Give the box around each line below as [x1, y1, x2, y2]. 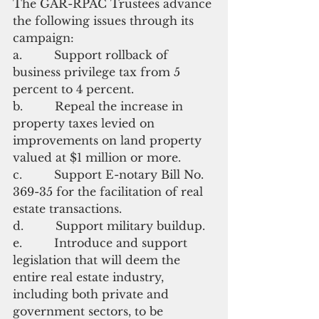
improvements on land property [13, 132, 205, 147]
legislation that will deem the [13, 252, 184, 267]
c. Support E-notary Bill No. [13, 167, 207, 182]
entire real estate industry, [13, 269, 167, 284]
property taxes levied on [13, 115, 158, 130]
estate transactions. [13, 201, 122, 216]
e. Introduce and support [13, 235, 191, 250]
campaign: [13, 30, 74, 45]
